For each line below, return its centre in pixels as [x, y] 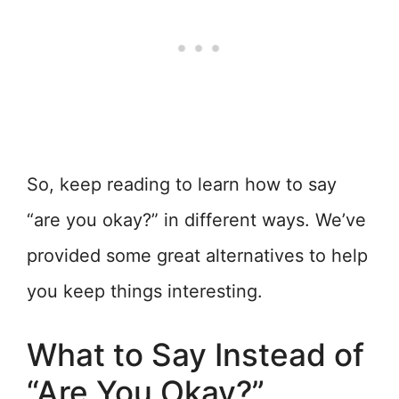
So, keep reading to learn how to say [182, 184]
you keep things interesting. [145, 291]
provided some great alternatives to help [197, 256]
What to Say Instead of [195, 354]
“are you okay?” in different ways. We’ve [196, 220]
